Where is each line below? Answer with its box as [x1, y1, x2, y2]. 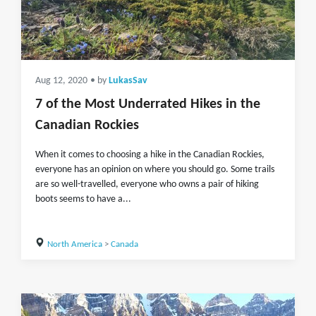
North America [47, 240, 102, 249]
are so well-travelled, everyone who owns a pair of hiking [35, 179, 259, 190]
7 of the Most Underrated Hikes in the [35, 97, 260, 111]
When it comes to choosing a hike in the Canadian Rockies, [35, 150, 265, 160]
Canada [110, 240, 138, 249]
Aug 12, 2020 [35, 76, 87, 85]
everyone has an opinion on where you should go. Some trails [35, 164, 274, 175]
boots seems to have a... [35, 194, 131, 205]
